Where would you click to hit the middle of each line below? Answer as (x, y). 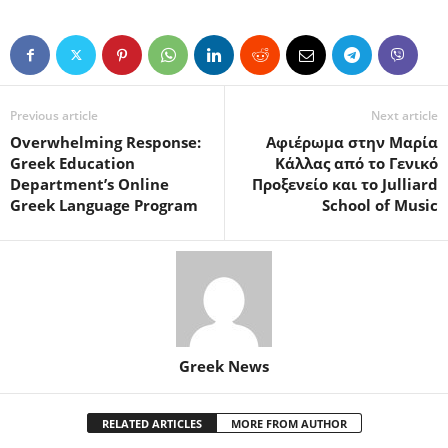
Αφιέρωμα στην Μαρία (352, 141)
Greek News (224, 365)
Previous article (54, 115)
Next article (404, 115)
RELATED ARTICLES (151, 423)
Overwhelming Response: (105, 141)
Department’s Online (89, 183)
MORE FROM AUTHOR (288, 423)
